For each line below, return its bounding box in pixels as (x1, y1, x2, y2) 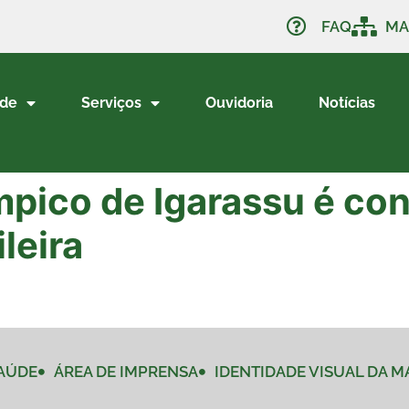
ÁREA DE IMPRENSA (53, 362, 198, 382)
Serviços (80, 94, 142, 111)
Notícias (318, 94, 375, 111)
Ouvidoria (204, 94, 273, 111)
